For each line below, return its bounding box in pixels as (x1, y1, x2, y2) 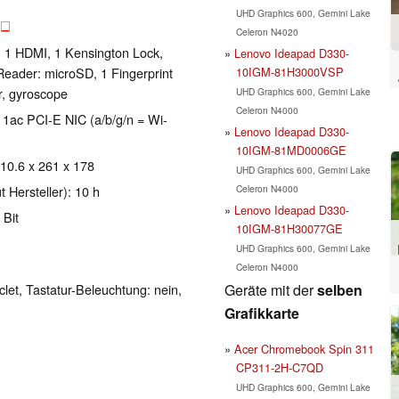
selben (317, 279, 362, 300)
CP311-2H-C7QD (235, 358, 323, 376)
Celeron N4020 (235, 24, 298, 38)
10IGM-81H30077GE (235, 219, 343, 237)
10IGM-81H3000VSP (235, 62, 344, 80)
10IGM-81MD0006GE (235, 141, 346, 159)
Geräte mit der (224, 279, 317, 300)
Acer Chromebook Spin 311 (234, 339, 374, 357)
